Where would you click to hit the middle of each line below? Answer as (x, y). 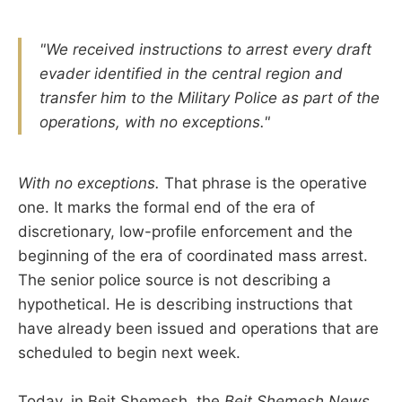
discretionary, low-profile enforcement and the (185, 231)
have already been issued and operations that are (198, 328)
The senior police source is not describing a (175, 280)
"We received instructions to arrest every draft (205, 49)
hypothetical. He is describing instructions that (185, 304)
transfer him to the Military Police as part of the (210, 97)
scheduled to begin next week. (129, 352)
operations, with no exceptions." (155, 122)
